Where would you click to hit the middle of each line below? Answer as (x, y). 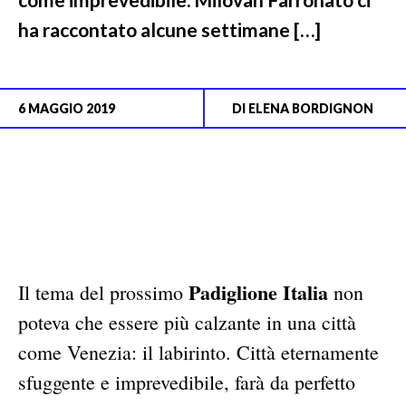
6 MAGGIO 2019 (67, 109)
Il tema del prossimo (103, 293)
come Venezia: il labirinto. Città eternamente (198, 353)
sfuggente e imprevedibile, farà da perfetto (187, 382)
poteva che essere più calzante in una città (187, 323)
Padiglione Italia (258, 293)
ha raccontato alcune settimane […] (169, 30)
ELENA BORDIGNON (311, 109)
